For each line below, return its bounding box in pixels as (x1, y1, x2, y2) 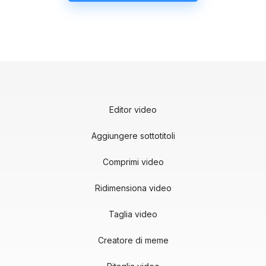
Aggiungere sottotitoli (91, 131, 175, 141)
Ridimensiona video (94, 183, 172, 194)
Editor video (109, 104, 157, 115)
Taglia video (109, 209, 157, 220)
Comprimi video (102, 157, 164, 167)
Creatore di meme (97, 235, 169, 246)
